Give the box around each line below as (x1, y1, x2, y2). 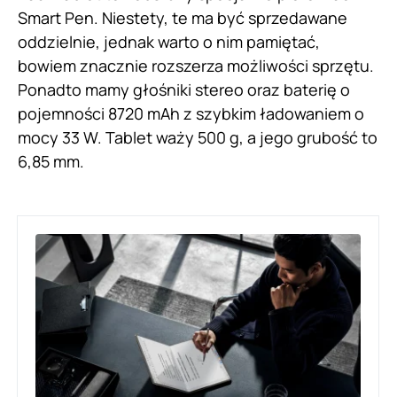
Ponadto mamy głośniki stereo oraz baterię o (18, 78, 350, 100)
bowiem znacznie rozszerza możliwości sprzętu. (18, 54, 374, 76)
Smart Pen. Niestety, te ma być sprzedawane (18, 6, 347, 28)
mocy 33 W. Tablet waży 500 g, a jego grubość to (18, 126, 378, 148)
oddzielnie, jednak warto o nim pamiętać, (18, 30, 320, 52)
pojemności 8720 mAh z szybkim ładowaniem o (18, 102, 364, 124)
